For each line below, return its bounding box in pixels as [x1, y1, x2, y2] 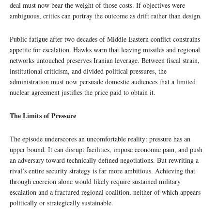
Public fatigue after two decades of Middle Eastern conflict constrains [10, 34, 200, 44]
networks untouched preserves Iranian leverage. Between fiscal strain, [10, 55, 200, 65]
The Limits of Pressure [10, 110, 76, 121]
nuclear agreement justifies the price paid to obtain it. [10, 87, 155, 97]
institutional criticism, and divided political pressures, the [10, 66, 167, 76]
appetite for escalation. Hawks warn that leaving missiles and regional [10, 45, 200, 54]
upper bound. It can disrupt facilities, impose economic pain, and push [10, 144, 202, 154]
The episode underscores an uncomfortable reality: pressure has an [10, 134, 190, 143]
